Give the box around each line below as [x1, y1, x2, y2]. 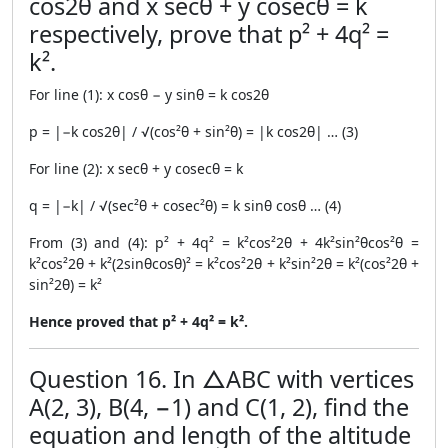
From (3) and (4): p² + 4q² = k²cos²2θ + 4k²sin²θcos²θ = [29, 233, 419, 252]
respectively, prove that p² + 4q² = [29, 18, 389, 50]
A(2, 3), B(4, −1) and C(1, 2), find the [29, 391, 409, 423]
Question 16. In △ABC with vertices [29, 363, 414, 395]
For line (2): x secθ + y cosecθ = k [29, 159, 243, 178]
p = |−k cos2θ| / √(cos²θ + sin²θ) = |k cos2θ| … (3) [29, 122, 358, 141]
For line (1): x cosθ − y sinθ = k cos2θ [29, 85, 269, 104]
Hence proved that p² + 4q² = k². [29, 312, 248, 331]
